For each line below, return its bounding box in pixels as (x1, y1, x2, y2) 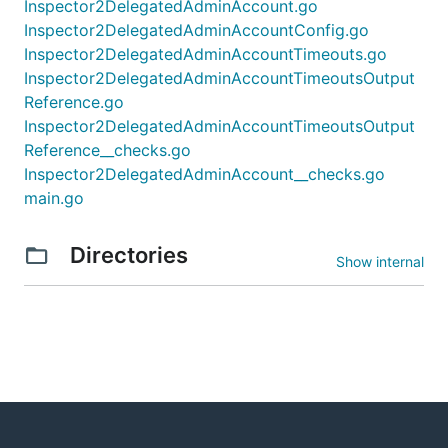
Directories (64, 241, 193, 268)
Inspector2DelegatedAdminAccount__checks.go (24, 163, 385, 184)
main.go (24, 187, 84, 208)
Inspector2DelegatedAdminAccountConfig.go (24, 19, 369, 40)
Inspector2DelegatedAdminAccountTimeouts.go (24, 43, 387, 64)
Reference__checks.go (24, 139, 191, 160)
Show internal (336, 252, 424, 270)
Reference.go (24, 91, 124, 112)
